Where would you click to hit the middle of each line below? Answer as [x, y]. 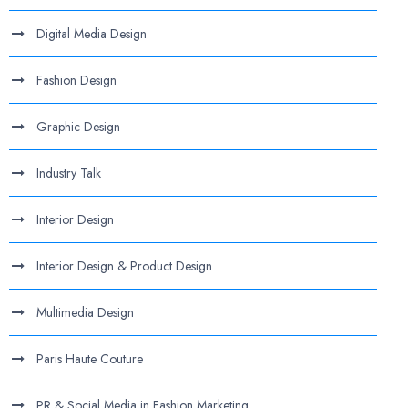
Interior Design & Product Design [125, 266]
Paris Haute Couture [90, 359]
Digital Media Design [92, 34]
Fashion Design [77, 80]
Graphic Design [79, 127]
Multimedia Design [86, 312]
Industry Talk [69, 173]
